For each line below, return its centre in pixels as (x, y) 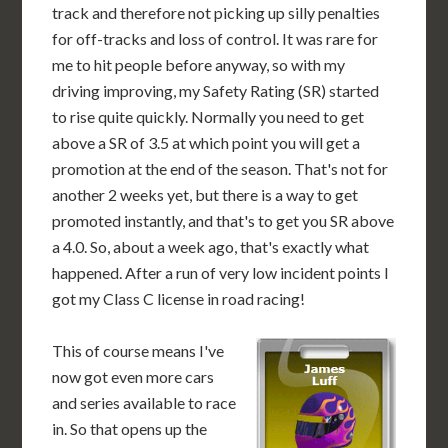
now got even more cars (133, 376)
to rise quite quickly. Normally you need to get (208, 116)
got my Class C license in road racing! (179, 298)
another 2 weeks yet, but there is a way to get (205, 194)
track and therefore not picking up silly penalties (216, 12)
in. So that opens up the (130, 428)
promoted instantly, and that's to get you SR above (223, 220)
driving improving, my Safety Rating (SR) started (216, 90)
